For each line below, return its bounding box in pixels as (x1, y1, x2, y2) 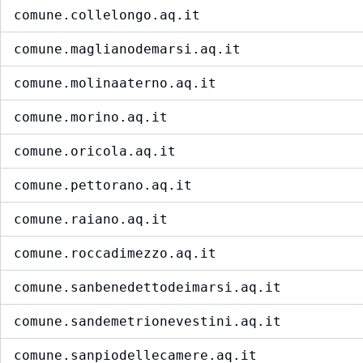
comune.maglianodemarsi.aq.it (14, 41, 241, 58)
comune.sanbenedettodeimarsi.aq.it (14, 280, 281, 296)
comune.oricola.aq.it (14, 143, 176, 160)
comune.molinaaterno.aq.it (14, 75, 216, 92)
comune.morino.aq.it (14, 109, 168, 126)
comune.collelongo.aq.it (14, 7, 200, 23)
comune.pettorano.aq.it (14, 177, 192, 194)
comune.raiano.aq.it (14, 211, 168, 228)
